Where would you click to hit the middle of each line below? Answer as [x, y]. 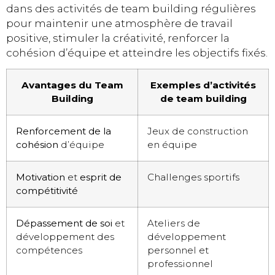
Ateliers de [174, 223]
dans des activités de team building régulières [131, 8]
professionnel [180, 264]
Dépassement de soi [64, 223]
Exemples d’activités [203, 85]
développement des [65, 237]
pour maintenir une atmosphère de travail [119, 23]
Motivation [41, 177]
